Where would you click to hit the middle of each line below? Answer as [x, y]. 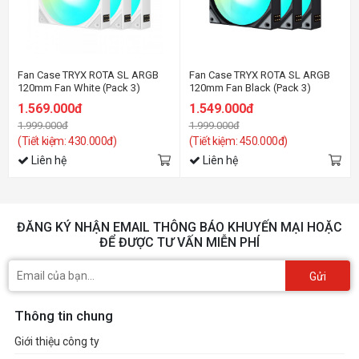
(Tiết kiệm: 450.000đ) [238, 141]
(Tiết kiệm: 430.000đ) [67, 141]
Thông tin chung [64, 316]
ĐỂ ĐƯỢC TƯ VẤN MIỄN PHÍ [179, 242]
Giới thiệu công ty [57, 341]
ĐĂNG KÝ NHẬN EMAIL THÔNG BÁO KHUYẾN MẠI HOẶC [179, 227]
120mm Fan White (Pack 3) [79, 88]
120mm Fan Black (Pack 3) [250, 88]
